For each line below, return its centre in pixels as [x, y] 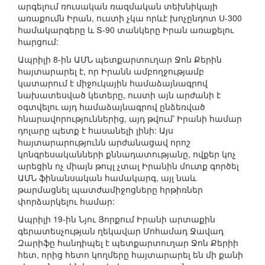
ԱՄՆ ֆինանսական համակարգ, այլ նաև [107, 178]
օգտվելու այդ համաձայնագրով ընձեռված [112, 107]
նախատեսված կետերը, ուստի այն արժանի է [119, 95]
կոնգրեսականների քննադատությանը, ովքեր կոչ [127, 154]
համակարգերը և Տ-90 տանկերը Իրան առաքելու [126, 30]
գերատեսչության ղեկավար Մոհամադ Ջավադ [121, 231]
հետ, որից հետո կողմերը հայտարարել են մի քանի [130, 255]
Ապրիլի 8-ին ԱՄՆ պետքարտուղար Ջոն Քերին [120, 59]
